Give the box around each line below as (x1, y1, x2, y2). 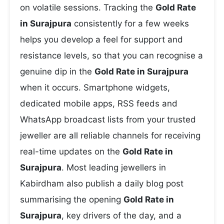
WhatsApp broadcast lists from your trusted (20, 114, 196, 124)
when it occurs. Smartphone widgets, (20, 82, 170, 92)
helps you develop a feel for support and (20, 34, 183, 44)
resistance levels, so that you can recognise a (20, 50, 203, 60)
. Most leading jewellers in (61, 162, 166, 172)
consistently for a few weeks (71, 18, 189, 28)
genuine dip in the (20, 66, 94, 76)
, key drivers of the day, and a (61, 210, 181, 220)
